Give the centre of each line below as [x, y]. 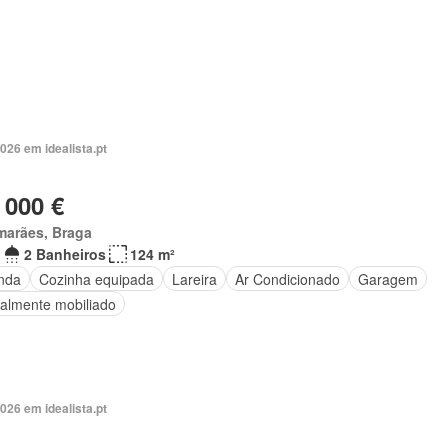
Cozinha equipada [96, 278]
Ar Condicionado [287, 278]
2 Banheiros [64, 254]
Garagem [387, 278]
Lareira [194, 278]
